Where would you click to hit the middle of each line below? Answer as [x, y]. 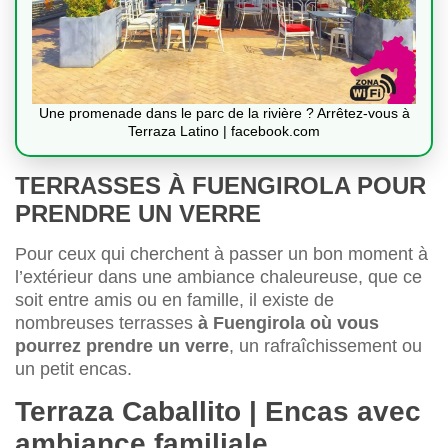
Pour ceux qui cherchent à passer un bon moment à [221, 254]
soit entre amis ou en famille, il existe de [174, 300]
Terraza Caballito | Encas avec [218, 412]
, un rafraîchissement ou [325, 346]
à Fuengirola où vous [288, 323]
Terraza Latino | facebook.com [224, 131]
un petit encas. [73, 369]
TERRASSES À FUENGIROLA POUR [220, 186]
